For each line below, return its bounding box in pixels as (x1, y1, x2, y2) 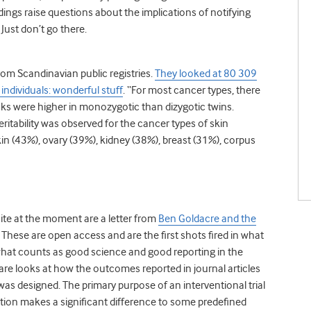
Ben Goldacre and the (158, 212, 256, 225)
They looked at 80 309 (155, 67, 257, 80)
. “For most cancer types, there (123, 83, 260, 96)
